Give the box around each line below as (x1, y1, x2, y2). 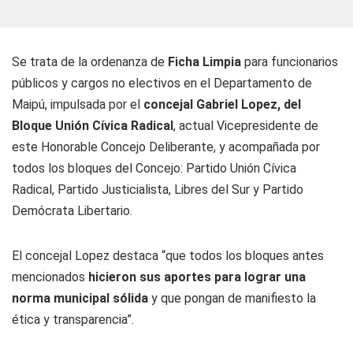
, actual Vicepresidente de (173, 118, 318, 133)
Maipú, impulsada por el (12, 97, 143, 112)
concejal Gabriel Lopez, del (143, 97, 301, 112)
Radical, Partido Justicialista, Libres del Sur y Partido (12, 182, 303, 197)
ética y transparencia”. (12, 312, 134, 327)
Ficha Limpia (165, 54, 244, 69)
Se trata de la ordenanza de (12, 54, 165, 69)
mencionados (12, 269, 85, 284)
